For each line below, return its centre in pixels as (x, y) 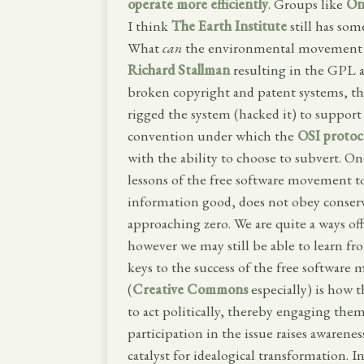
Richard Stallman (179, 70)
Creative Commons (190, 289)
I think (149, 26)
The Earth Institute (229, 26)
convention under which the (212, 136)
